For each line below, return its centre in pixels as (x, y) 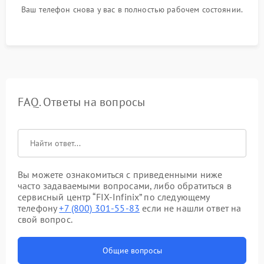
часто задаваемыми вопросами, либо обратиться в (125, 185)
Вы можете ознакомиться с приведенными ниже (120, 174)
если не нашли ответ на (191, 208)
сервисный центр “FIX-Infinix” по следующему (114, 197)
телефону (39, 208)
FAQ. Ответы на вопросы (82, 102)
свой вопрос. (45, 219)
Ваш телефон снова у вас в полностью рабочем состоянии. (132, 9)
